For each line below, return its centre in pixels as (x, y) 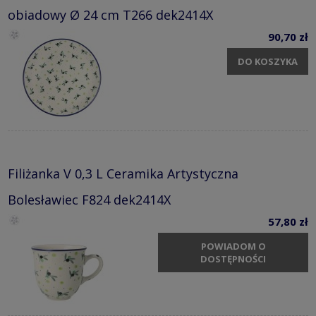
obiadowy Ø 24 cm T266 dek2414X (110, 14)
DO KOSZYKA (268, 62)
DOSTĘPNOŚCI (233, 259)
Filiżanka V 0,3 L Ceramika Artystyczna (123, 173)
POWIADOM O (233, 247)
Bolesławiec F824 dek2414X (89, 199)
